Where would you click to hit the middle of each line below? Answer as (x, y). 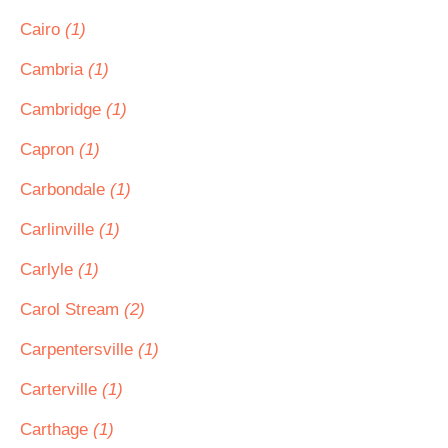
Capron (49, 149)
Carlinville (59, 229)
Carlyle (49, 269)
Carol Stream (72, 309)
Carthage (56, 429)
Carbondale (65, 189)
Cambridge (63, 109)
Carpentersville (79, 349)
